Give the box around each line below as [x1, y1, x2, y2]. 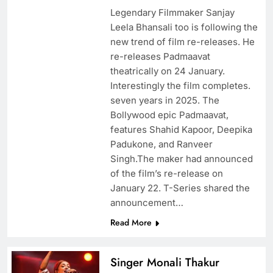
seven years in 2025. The [110, 94, 219, 107]
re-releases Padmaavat [110, 51, 210, 63]
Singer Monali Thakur [110, 254, 219, 271]
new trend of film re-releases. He [110, 36, 255, 48]
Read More [110, 216, 152, 229]
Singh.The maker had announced [110, 153, 253, 165]
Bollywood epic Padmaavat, [110, 109, 229, 121]
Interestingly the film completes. [110, 80, 250, 92]
